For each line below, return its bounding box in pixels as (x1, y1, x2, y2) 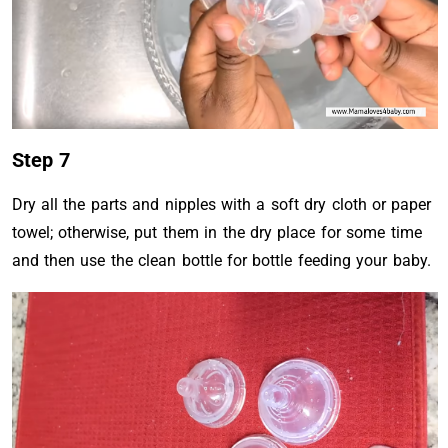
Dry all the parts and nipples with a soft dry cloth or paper (11, 195, 432, 214)
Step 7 (11, 148, 70, 172)
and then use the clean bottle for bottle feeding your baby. (11, 251, 431, 270)
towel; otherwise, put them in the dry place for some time (11, 223, 422, 242)
